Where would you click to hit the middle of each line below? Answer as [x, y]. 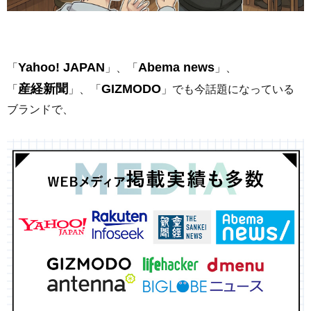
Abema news [176, 67]
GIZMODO [131, 89]
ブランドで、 [40, 109]
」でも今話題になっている [228, 89]
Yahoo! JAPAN [61, 67]
